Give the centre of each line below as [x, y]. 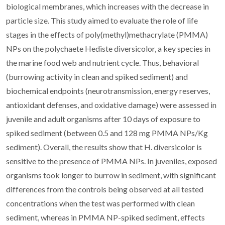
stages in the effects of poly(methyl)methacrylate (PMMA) [107, 34]
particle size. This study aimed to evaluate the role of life [102, 20]
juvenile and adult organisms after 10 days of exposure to [103, 119]
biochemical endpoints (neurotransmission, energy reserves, [108, 90]
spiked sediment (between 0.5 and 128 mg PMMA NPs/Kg [107, 133]
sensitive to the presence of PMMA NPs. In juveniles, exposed [111, 161]
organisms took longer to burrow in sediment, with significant [111, 175]
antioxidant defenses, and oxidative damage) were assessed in [111, 104]
